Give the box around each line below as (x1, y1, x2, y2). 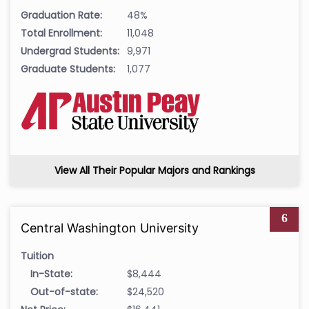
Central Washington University (21, 220, 199, 235)
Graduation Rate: (21, 8, 102, 22)
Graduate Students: (21, 61, 115, 76)
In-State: (30, 266, 72, 281)
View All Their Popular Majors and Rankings (54, 163, 255, 177)
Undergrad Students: (21, 43, 119, 58)
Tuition (21, 248, 54, 263)
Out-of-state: (30, 284, 98, 299)
